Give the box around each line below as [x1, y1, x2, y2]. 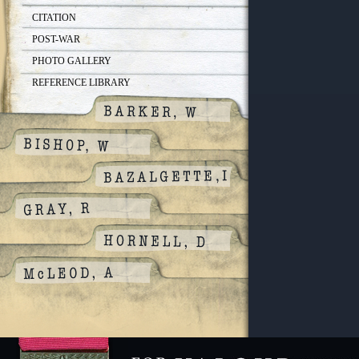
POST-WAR [32, 34, 80, 45]
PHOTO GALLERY [32, 55, 111, 67]
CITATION [32, 12, 76, 23]
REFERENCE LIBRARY [32, 77, 131, 88]
